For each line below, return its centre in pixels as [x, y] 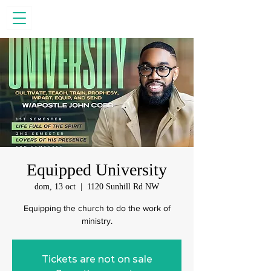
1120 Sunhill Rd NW [123, 187]
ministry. [97, 221]
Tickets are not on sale [97, 259]
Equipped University [97, 170]
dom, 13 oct [55, 187]
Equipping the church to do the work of [97, 208]
